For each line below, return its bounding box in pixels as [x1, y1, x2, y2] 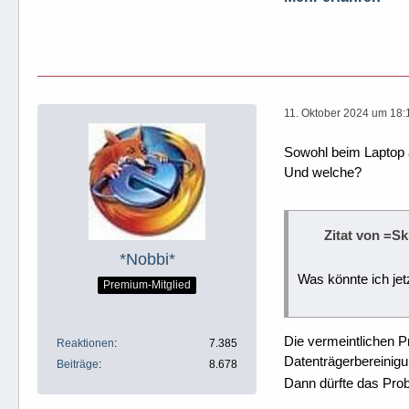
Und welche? [284, 163, 362, 180]
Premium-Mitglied [103, 278, 191, 292]
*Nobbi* [119, 249, 175, 268]
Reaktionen [57, 336, 114, 350]
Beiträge [57, 357, 99, 371]
